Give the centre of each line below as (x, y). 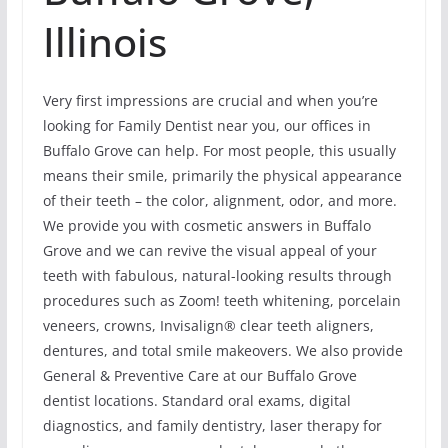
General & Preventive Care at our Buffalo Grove (199, 376)
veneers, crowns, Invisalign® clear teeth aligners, (208, 326)
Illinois (104, 42)
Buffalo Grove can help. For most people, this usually (219, 151)
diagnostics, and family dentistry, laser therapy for (212, 426)
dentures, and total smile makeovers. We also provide (222, 351)
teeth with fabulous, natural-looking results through (217, 276)
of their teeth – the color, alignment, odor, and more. (219, 201)
